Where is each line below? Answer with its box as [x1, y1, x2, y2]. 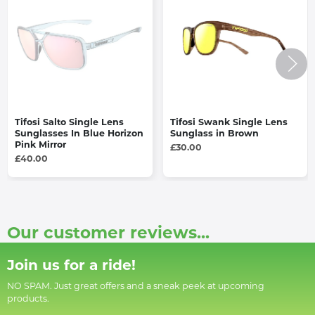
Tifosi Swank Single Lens [169, 116, 288, 127]
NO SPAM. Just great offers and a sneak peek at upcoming [7, 280, 264, 291]
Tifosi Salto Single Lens [15, 116, 124, 127]
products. [7, 292, 49, 304]
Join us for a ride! [7, 255, 136, 274]
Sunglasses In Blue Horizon [15, 127, 143, 139]
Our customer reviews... [7, 222, 210, 243]
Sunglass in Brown [169, 127, 259, 139]
